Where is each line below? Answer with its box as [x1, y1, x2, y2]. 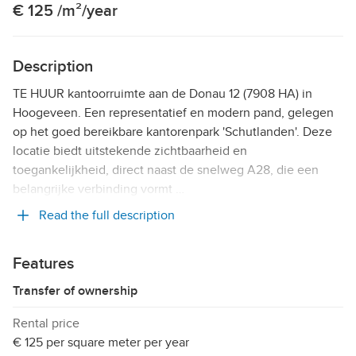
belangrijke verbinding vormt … [13, 180, 184, 197]
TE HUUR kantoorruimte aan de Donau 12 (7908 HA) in [13, 85, 312, 102]
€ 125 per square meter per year [13, 334, 189, 350]
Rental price [13, 315, 79, 331]
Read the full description [39, 207, 175, 223]
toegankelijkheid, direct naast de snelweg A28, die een [13, 161, 319, 178]
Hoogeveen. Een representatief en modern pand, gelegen [13, 104, 334, 121]
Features [13, 253, 74, 273]
